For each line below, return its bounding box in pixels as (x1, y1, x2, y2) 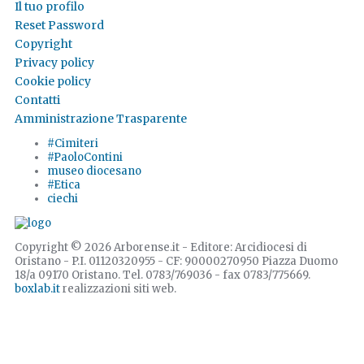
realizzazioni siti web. (60, 282, 176, 297)
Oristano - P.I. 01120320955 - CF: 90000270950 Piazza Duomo (15, 254, 338, 269)
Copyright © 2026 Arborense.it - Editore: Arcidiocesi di (15, 240, 307, 255)
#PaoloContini (47, 150, 123, 165)
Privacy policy (15, 55, 94, 71)
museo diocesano (47, 164, 141, 179)
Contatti (15, 93, 60, 108)
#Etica (47, 178, 80, 193)
